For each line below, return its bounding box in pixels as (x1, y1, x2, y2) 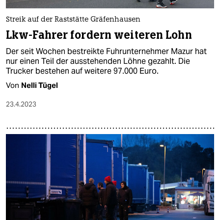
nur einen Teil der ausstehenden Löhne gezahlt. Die (6, 56, 190, 67)
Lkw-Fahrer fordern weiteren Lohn (6, 28, 192, 43)
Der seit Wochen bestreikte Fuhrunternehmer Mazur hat (6, 46, 207, 57)
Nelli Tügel (21, 81, 58, 90)
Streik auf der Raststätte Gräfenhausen (6, 16, 140, 24)
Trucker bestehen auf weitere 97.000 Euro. (6, 66, 159, 77)
